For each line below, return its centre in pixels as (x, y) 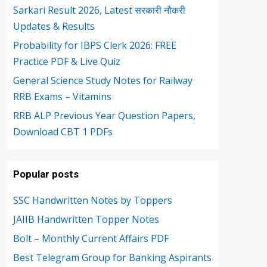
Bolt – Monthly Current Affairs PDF (91, 238)
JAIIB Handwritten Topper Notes (86, 219)
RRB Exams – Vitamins (62, 97)
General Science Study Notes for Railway (103, 80)
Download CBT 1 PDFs (63, 132)
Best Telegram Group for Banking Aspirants (112, 257)
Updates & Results (54, 26)
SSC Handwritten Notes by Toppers (93, 200)
